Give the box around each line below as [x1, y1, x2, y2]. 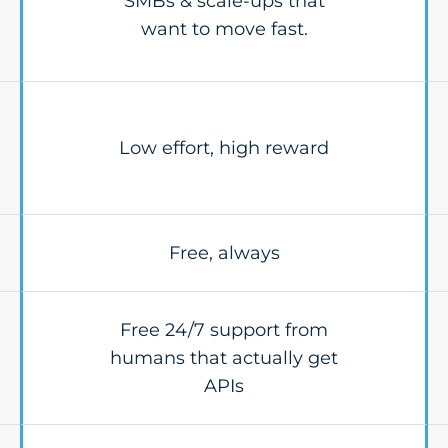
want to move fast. [140, 18, 308, 40]
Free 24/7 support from [120, 319, 328, 341]
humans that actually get [110, 347, 338, 369]
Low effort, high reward [119, 137, 329, 159]
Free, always [168, 242, 280, 264]
